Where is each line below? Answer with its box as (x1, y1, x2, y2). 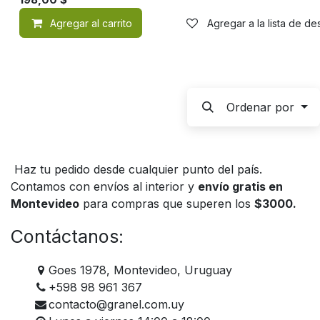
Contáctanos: (11, 225, 129, 247)
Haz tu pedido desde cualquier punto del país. (11, 161, 262, 176)
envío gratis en (198, 179, 283, 194)
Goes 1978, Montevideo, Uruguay (48, 262, 232, 277)
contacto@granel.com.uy (48, 296, 184, 311)
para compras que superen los (79, 196, 254, 211)
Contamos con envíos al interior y (11, 179, 198, 194)
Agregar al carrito (50, 17, 133, 30)
